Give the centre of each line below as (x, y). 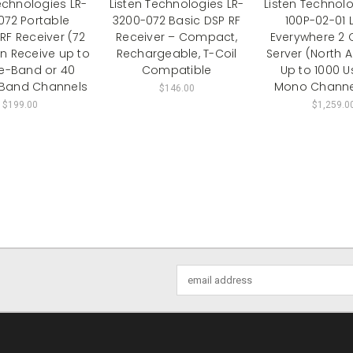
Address (196, 288)
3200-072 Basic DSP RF (176, 20)
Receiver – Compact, (176, 37)
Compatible (176, 70)
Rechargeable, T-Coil (176, 53)
